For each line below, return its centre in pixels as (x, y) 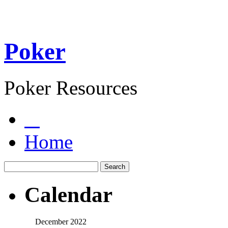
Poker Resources (71, 88)
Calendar (68, 194)
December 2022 (61, 221)
